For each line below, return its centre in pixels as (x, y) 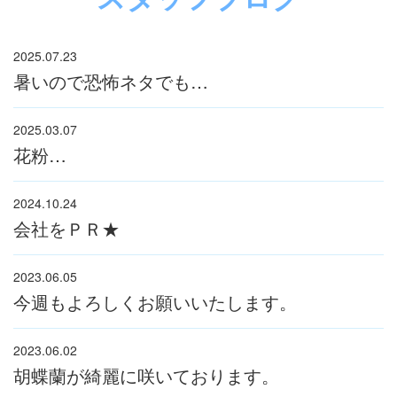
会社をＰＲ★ (66, 228)
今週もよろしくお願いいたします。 (155, 301)
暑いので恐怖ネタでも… (111, 81)
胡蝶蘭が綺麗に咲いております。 (146, 375)
